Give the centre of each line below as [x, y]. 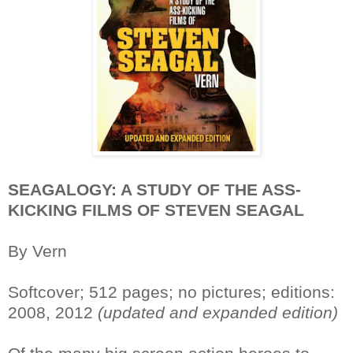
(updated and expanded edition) [218, 312]
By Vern [37, 251]
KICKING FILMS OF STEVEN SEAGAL [156, 210]
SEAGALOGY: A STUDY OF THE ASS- [154, 189]
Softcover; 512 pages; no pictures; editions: [171, 292]
